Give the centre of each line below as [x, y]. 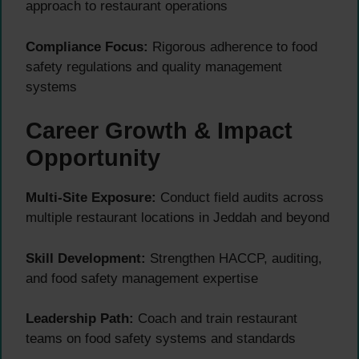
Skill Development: [86, 258]
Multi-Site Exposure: [91, 198]
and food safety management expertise [142, 278]
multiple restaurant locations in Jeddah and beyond [177, 218]
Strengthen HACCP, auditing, [234, 258]
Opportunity [93, 158]
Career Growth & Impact [159, 131]
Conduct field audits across [240, 198]
